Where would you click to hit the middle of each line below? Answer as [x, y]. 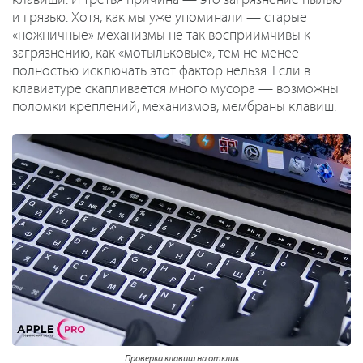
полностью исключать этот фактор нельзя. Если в [161, 72]
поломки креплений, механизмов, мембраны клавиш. [174, 107]
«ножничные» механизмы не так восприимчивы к [161, 36]
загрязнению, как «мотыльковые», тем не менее [156, 54]
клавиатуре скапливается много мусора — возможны [175, 90]
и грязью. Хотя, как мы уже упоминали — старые [160, 18]
